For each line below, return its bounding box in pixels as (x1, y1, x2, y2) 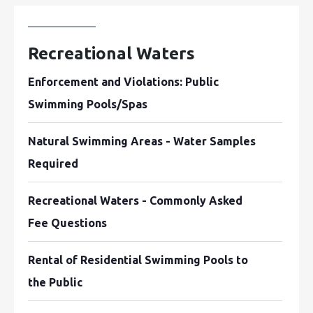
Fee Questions (28, 217, 107, 229)
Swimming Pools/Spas (28, 98, 147, 110)
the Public (28, 276, 82, 289)
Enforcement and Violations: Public (28, 75, 219, 88)
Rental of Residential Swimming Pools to (28, 254, 248, 266)
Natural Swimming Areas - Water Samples (28, 135, 256, 147)
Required (28, 157, 78, 170)
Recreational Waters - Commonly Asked (28, 194, 242, 207)
